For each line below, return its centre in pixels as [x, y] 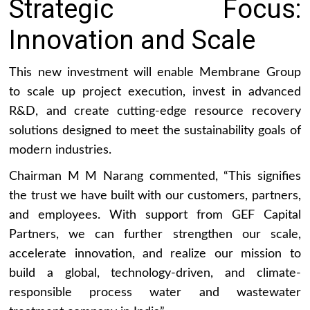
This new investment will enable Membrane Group [155, 72]
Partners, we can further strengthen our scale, [155, 234]
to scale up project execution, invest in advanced [155, 92]
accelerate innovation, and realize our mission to [155, 254]
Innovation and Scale [133, 40]
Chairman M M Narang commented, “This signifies [155, 176]
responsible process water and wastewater [155, 292]
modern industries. [61, 150]
